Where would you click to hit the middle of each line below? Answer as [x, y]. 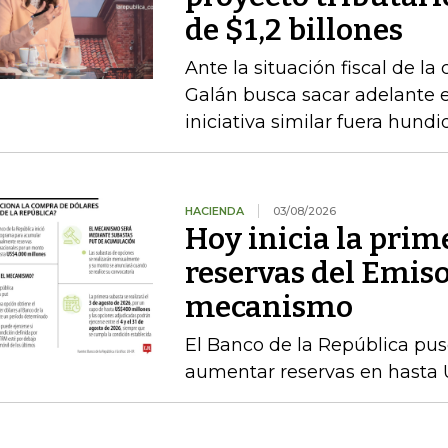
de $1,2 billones [293, 30]
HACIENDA [214, 211]
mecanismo [268, 307]
